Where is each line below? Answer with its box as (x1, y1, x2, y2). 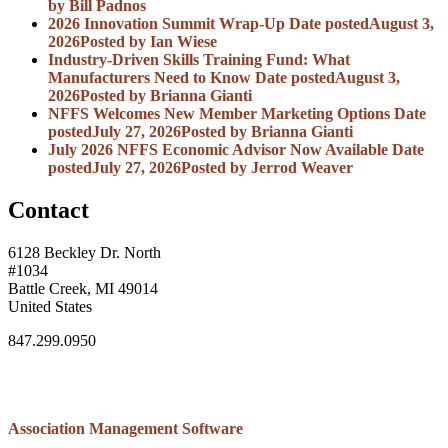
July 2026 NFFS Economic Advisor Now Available (48, 140, 392, 158)
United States (8, 297, 92, 315)
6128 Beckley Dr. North (8, 243, 161, 261)
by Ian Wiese (125, 32, 217, 50)
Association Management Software (8, 419, 243, 437)
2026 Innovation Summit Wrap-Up (48, 14, 285, 32)
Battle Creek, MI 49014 (8, 279, 158, 297)
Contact (8, 196, 89, 223)
